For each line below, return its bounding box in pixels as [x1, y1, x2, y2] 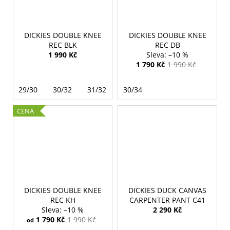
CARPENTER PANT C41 [129, 195, 205, 205]
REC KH [50, 195, 75, 205]
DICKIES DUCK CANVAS [128, 185, 206, 195]
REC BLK [48, 40, 77, 50]
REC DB [155, 40, 180, 50]
